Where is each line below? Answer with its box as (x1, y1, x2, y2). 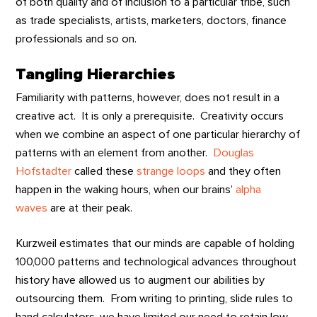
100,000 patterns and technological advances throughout (16, 256, 297, 268)
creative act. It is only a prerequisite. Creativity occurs (16, 110, 284, 122)
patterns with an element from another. (16, 146, 214, 158)
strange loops (137, 165, 206, 177)
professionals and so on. (16, 33, 137, 45)
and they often (205, 165, 282, 177)
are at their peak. (47, 202, 133, 214)
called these (71, 165, 137, 177)
